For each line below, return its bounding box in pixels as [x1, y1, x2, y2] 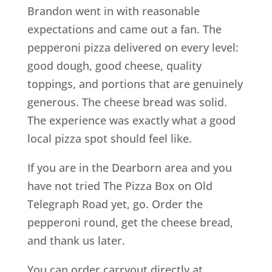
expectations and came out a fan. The [27, 21, 222, 36]
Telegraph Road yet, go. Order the [27, 196, 203, 211]
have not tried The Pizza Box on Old [27, 178, 212, 193]
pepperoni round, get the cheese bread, [27, 214, 233, 229]
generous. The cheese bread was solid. [27, 94, 227, 109]
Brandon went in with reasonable [27, 3, 200, 18]
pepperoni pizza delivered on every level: [27, 39, 239, 55]
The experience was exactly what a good [27, 112, 236, 127]
